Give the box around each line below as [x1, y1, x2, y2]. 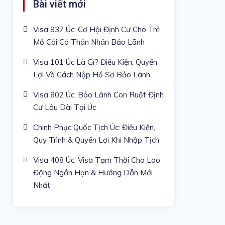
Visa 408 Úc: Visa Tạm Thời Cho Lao [33, 155, 161, 165]
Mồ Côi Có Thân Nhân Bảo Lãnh [33, 37, 145, 47]
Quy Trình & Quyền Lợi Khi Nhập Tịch [33, 135, 160, 145]
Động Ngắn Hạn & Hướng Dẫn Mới [33, 167, 153, 177]
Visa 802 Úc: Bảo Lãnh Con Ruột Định [33, 89, 164, 99]
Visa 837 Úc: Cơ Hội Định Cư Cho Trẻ [33, 24, 160, 34]
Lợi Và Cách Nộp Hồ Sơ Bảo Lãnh [33, 69, 151, 79]
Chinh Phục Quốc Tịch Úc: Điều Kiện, [33, 122, 156, 132]
